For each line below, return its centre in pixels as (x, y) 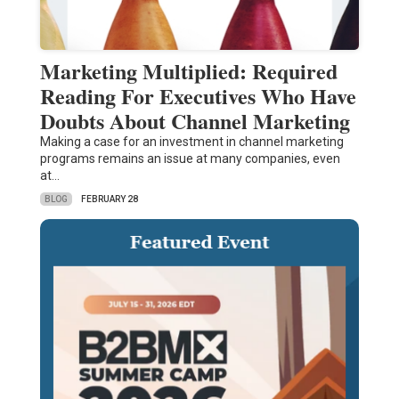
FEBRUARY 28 (109, 199)
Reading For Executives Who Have (198, 96)
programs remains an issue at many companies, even (190, 159)
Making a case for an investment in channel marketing (191, 142)
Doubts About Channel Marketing (195, 121)
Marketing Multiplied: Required (188, 71)
